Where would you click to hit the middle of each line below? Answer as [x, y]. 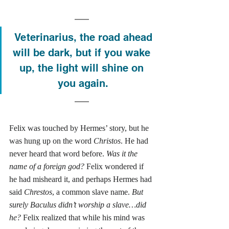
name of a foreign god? [47, 166]
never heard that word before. [58, 153]
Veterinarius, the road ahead [83, 37]
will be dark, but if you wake [83, 52]
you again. [83, 83]
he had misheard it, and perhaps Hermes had [82, 179]
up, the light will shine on [83, 68]
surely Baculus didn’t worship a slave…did [79, 204]
